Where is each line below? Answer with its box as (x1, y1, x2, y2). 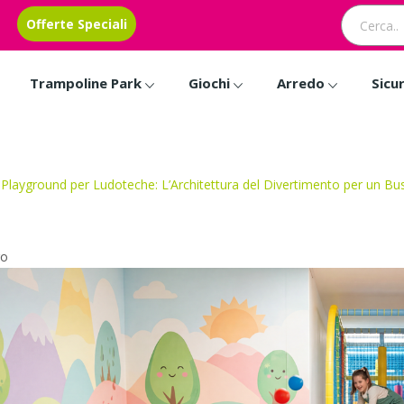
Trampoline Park (29, 73, 142, 92)
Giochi (188, 73, 230, 92)
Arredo (276, 73, 325, 92)
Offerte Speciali (26, 15, 127, 32)
